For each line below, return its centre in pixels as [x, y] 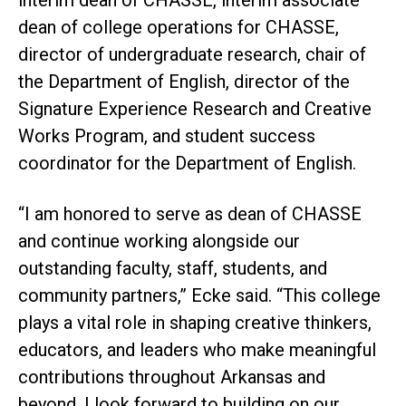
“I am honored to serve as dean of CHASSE [190, 214]
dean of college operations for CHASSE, [179, 28]
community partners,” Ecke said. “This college [199, 296]
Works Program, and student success [167, 136]
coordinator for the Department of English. [187, 164]
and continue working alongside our [159, 242]
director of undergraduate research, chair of [192, 55]
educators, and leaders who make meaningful [197, 350]
